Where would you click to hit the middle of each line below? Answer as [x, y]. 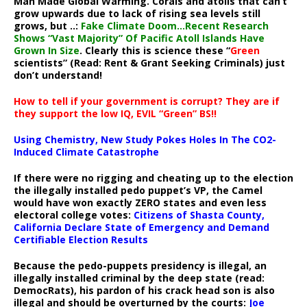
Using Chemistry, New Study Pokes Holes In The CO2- [145, 140]
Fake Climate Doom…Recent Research [175, 26]
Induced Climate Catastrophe [86, 152]
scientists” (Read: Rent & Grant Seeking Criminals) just [149, 63]
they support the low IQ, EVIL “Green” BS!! [115, 114]
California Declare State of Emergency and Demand [142, 228]
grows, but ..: [47, 26]
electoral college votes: [74, 215]
